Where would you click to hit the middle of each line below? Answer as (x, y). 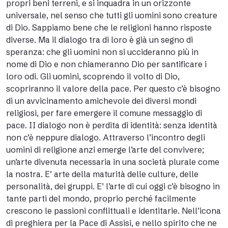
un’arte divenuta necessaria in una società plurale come (113, 162)
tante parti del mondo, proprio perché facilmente (101, 198)
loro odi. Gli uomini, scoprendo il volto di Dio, (93, 76)
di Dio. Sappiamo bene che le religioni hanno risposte (109, 27)
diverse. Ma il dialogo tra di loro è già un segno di (99, 40)
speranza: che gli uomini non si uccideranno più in (102, 52)
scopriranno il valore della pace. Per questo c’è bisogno (113, 89)
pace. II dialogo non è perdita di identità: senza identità (112, 125)
